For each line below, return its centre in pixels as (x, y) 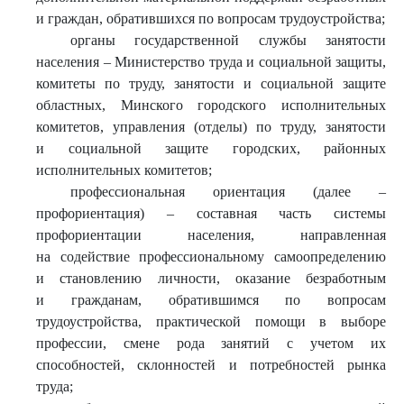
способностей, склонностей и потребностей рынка (211, 365)
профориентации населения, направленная (211, 235)
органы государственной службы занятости (228, 40)
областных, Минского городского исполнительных (211, 105)
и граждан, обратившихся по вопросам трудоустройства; (211, 18)
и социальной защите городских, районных (211, 148)
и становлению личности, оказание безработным (211, 278)
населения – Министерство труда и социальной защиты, (211, 62)
